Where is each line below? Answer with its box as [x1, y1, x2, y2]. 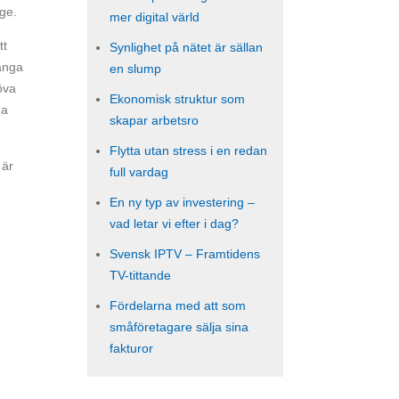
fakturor [110, 341, 153, 355]
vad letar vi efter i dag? [110, 216, 239, 231]
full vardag [110, 165, 168, 179]
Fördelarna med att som [110, 298, 246, 313]
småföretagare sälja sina [110, 320, 248, 334]
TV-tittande [110, 268, 171, 282]
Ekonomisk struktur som [110, 92, 245, 106]
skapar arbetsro [110, 113, 199, 127]
